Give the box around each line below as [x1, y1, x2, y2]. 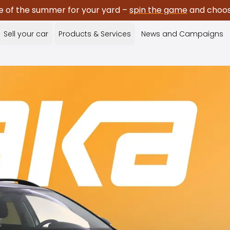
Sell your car [4, 29, 48, 39]
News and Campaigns [141, 29, 223, 39]
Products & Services [59, 29, 131, 39]
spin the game [129, 4, 187, 16]
